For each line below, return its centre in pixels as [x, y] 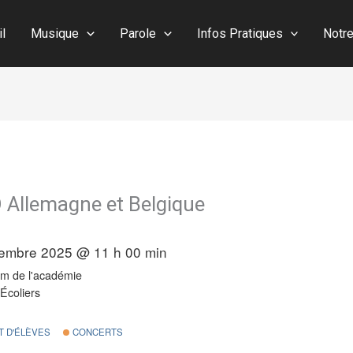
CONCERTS [97, 331]
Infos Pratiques [240, 33]
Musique [55, 33]
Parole [138, 33]
